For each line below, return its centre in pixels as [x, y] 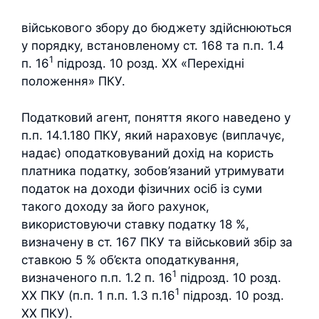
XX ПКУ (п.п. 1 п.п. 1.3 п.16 [98, 295]
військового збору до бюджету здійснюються [157, 28]
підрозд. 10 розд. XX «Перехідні [149, 63]
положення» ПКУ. [73, 81]
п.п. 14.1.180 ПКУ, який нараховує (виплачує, [153, 135]
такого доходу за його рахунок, [115, 206]
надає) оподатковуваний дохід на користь [147, 153]
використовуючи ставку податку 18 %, [135, 224]
